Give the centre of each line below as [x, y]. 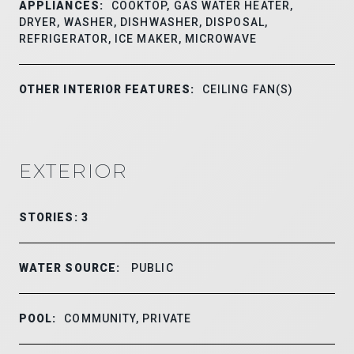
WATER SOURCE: [70, 267]
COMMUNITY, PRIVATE [128, 318]
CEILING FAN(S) [248, 89]
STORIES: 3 [54, 217]
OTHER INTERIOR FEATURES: [107, 89]
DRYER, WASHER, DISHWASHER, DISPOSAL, [143, 22]
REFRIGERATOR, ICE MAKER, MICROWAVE [138, 38]
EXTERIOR [73, 171]
